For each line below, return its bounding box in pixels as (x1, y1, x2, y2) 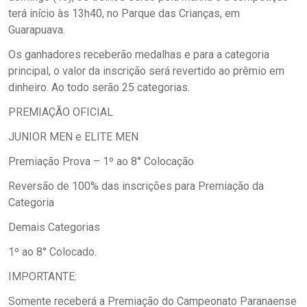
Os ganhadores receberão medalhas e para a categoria (8, 47, 269, 61)
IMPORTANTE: (8, 269, 77, 283)
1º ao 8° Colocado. (8, 245, 97, 258)
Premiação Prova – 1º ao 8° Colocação (8, 154, 194, 168)
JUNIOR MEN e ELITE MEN (8, 130, 138, 143)
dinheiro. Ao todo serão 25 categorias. (8, 80, 190, 94)
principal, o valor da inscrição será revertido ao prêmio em (8, 64, 284, 77)
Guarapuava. (8, 23, 65, 36)
